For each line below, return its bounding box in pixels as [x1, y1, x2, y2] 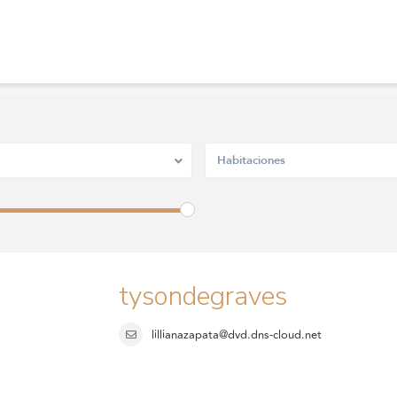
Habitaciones [217, 152, 285, 168]
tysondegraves [119, 277, 287, 315]
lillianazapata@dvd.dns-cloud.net [152, 325, 322, 344]
